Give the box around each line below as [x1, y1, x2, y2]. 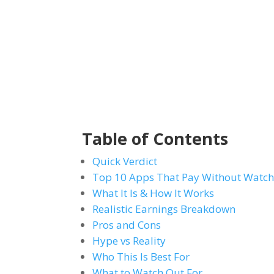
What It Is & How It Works [92, 185, 215, 200]
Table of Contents [82, 127, 229, 150]
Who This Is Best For [92, 249, 190, 264]
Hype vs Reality [92, 233, 166, 248]
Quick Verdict [92, 154, 158, 168]
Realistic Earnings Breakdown [92, 201, 236, 216]
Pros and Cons [92, 217, 161, 232]
